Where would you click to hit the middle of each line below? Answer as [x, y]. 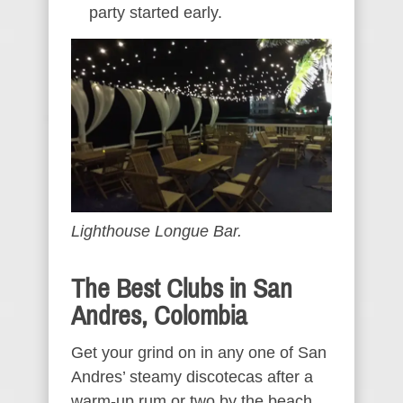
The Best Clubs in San [182, 288]
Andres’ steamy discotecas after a [192, 376]
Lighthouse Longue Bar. [157, 231]
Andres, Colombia [159, 315]
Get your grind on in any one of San [199, 352]
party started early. [156, 12]
